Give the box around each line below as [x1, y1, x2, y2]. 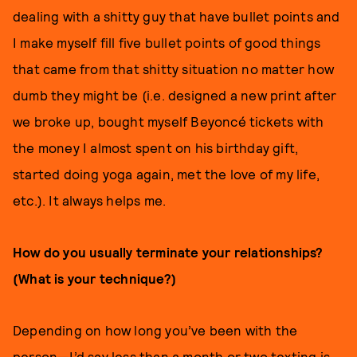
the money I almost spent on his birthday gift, [13, 139, 299, 155]
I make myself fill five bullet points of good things [13, 34, 321, 50]
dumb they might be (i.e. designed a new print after [13, 87, 337, 103]
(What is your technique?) [13, 270, 176, 286]
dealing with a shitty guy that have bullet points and [13, 8, 340, 24]
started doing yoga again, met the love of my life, [13, 166, 320, 182]
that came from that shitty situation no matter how [13, 61, 335, 76]
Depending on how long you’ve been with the [13, 322, 298, 338]
